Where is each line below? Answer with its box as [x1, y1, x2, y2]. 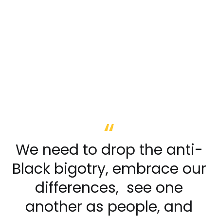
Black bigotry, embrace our [12, 159, 206, 180]
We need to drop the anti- [15, 140, 203, 161]
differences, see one [35, 178, 183, 199]
